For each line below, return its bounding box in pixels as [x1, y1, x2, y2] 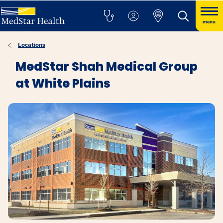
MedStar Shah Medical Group [15, 58, 198, 75]
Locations [18, 41, 45, 49]
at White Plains [15, 75, 111, 92]
